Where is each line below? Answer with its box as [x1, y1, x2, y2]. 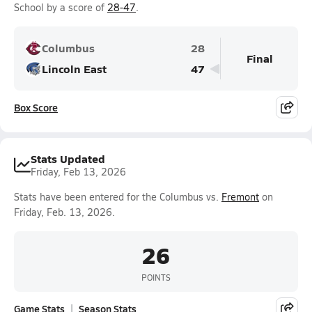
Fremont [221, 190, 259, 203]
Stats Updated [31, 150, 105, 166]
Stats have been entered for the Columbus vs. [14, 190, 221, 203]
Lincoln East [42, 61, 107, 77]
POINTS [141, 271, 171, 283]
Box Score [14, 100, 58, 114]
